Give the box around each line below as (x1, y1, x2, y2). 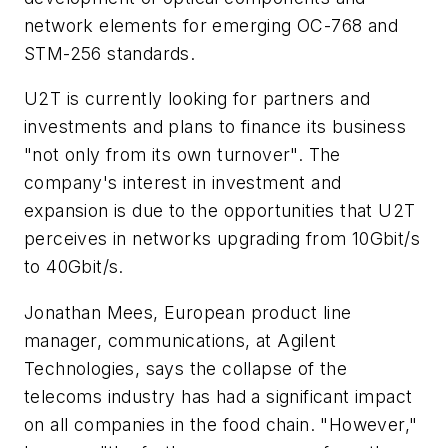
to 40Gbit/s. (24, 256, 124, 278)
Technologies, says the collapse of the (24, 357, 348, 379)
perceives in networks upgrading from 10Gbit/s (24, 228, 420, 250)
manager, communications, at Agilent (24, 329, 336, 351)
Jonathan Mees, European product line (24, 301, 352, 323)
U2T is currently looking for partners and (24, 88, 371, 110)
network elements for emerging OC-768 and (24, 14, 398, 36)
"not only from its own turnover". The (24, 144, 341, 166)
